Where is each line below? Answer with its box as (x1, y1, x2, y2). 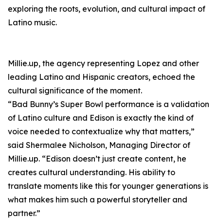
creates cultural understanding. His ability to (8, 167, 175, 177)
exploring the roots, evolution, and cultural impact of (8, 4, 205, 14)
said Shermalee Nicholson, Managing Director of (8, 140, 190, 150)
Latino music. (8, 18, 57, 27)
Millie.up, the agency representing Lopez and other (8, 58, 199, 68)
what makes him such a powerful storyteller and (8, 195, 187, 204)
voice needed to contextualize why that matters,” (8, 127, 195, 136)
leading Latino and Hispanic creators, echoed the (8, 72, 195, 82)
